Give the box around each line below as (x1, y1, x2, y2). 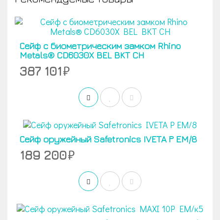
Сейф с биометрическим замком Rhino (20, 40, 181, 51)
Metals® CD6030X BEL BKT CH (20, 50, 144, 60)
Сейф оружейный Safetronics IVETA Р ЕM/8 (20, 134, 197, 144)
